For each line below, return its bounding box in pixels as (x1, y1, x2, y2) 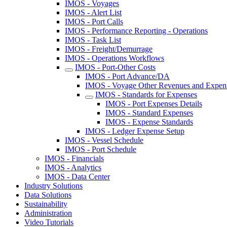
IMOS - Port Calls (65, 17, 123, 26)
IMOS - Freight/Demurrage (65, 45, 153, 53)
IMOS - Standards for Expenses (95, 90, 197, 99)
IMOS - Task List (65, 35, 121, 44)
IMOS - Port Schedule (65, 145, 136, 154)
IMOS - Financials (45, 154, 104, 163)
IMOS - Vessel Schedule (65, 136, 143, 144)
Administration (24, 209, 72, 217)
